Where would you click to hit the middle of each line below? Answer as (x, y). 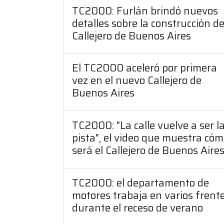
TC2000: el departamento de (140, 183)
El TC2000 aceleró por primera (144, 68)
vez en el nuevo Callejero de (137, 80)
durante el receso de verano (137, 208)
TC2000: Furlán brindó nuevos (145, 10)
